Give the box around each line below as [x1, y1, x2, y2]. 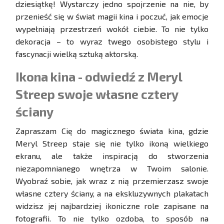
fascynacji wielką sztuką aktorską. [15, 49, 138, 59]
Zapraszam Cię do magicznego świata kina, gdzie [15, 126, 208, 136]
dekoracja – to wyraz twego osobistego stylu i [15, 36, 208, 46]
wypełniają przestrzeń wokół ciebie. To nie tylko [15, 24, 208, 34]
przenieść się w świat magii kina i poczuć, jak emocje [15, 11, 208, 21]
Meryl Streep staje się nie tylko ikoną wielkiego [15, 138, 208, 148]
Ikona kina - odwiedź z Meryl [15, 69, 182, 84]
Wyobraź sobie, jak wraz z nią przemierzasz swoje [15, 176, 208, 186]
